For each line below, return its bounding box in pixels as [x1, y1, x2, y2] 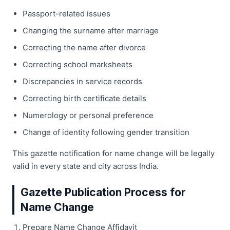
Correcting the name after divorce [23, 42, 146, 52]
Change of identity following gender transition [23, 127, 189, 137]
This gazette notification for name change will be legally [12, 148, 215, 158]
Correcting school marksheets [23, 59, 132, 69]
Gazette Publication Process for [21, 185, 186, 199]
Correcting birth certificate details [23, 93, 146, 103]
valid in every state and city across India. [12, 161, 159, 171]
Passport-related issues [23, 8, 110, 18]
